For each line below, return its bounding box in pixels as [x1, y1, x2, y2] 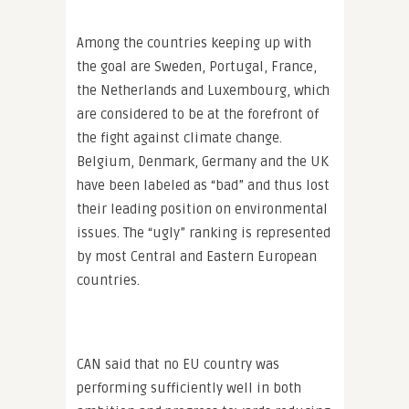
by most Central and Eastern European [77, 248, 317, 265]
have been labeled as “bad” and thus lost [77, 177, 330, 194]
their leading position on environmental [77, 201, 328, 217]
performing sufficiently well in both [77, 380, 301, 396]
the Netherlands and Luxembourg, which [77, 82, 330, 99]
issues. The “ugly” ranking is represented [77, 225, 330, 241]
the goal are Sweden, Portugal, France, [77, 58, 317, 75]
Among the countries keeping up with [77, 35, 311, 51]
